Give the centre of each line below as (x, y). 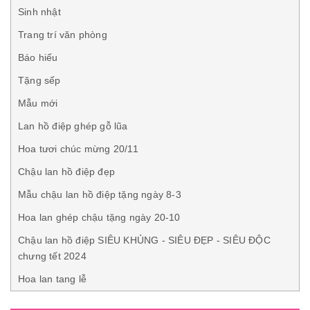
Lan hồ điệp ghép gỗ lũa (73, 126)
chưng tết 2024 (52, 256)
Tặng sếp (39, 81)
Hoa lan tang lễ (52, 279)
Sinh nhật (39, 12)
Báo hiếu (38, 58)
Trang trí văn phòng (63, 35)
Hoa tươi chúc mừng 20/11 (78, 149)
